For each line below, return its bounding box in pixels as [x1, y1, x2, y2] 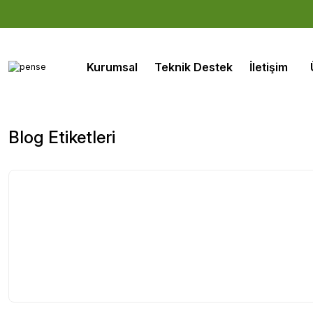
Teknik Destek [154, 59, 233, 74]
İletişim [249, 59, 288, 74]
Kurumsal [87, 59, 138, 74]
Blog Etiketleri [8, 127, 115, 147]
